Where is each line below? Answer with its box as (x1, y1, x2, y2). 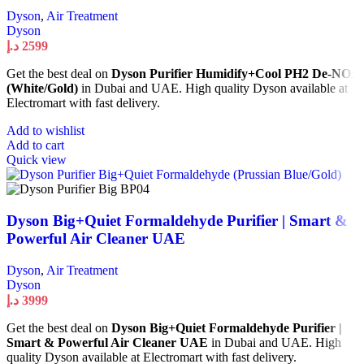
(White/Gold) (6, 81, 78, 96)
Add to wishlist (6, 123, 84, 138)
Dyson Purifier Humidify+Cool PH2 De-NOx (111, 67, 357, 81)
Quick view (6, 153, 67, 167)
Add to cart (6, 138, 64, 153)
